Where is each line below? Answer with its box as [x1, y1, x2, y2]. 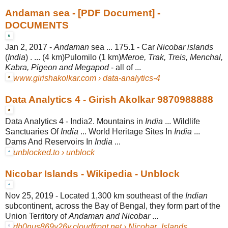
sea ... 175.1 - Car [89, 42, 157, 51]
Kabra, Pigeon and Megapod [5, 63, 109, 72]
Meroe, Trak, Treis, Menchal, [121, 52, 223, 62]
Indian [185, 191, 208, 200]
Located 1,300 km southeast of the [60, 191, 185, 200]
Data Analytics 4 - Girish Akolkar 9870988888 [5, 94, 213, 105]
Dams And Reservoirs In [5, 137, 95, 146]
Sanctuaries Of [5, 127, 61, 136]
